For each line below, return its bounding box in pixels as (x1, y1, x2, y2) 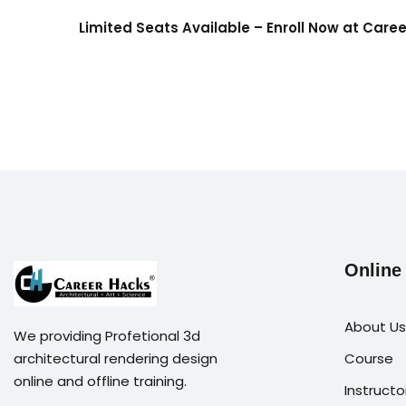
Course (344, 349, 393, 368)
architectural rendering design (14, 349, 217, 368)
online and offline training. (14, 372, 187, 391)
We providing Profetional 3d (14, 326, 200, 345)
